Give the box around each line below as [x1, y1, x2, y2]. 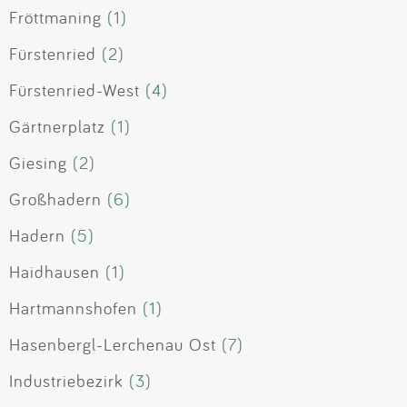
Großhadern [9, 188, 102, 211]
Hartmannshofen [9, 297, 137, 320]
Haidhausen [9, 261, 100, 283]
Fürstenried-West [9, 79, 140, 102]
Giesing [9, 152, 67, 174]
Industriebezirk [9, 370, 124, 392]
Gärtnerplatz [9, 115, 105, 138]
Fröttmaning [9, 6, 102, 29]
